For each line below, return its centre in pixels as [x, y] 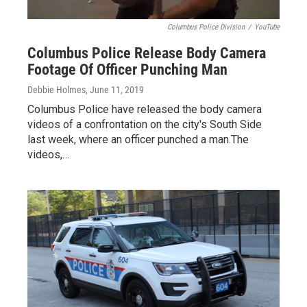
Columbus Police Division [206, 27]
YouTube [267, 27]
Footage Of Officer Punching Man [127, 70]
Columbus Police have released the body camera [145, 109]
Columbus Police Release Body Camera [147, 53]
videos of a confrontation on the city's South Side [145, 124]
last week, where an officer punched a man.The [138, 139]
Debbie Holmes [57, 90]
